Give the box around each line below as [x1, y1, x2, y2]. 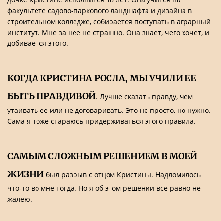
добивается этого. [7, 38, 68, 48]
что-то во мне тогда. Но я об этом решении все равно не [7, 184, 201, 193]
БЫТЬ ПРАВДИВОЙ [7, 90, 96, 102]
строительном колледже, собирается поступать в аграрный [7, 17, 211, 26]
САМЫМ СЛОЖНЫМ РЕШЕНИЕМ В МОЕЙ [7, 150, 197, 162]
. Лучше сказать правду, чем [96, 92, 193, 101]
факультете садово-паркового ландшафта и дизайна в [7, 6, 192, 15]
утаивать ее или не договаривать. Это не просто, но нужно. [7, 106, 211, 115]
